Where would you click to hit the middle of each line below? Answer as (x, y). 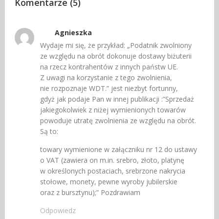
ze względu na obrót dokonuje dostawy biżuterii (116, 56)
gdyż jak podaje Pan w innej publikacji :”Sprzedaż (117, 99)
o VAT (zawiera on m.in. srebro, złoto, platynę (112, 160)
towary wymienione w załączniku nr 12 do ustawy (119, 150)
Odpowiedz (58, 211)
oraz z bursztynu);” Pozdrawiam (90, 193)
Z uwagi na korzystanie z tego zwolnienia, (106, 78)
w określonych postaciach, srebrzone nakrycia (113, 171)
